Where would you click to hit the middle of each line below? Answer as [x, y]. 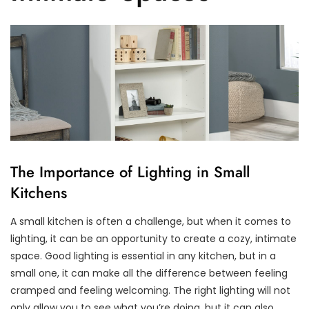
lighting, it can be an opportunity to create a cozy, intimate [153, 238]
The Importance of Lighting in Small [130, 171]
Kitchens [39, 192]
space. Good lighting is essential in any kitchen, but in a [143, 256]
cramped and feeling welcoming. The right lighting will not [150, 290]
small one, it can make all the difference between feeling [149, 273]
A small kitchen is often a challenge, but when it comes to [151, 221]
